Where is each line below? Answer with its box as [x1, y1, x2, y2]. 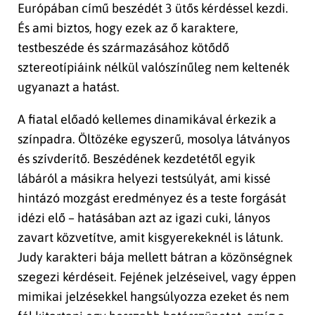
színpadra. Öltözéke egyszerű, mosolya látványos [18, 131, 290, 147]
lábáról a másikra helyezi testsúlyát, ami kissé [18, 171, 271, 186]
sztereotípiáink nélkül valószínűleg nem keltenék [18, 60, 290, 75]
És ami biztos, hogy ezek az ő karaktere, [18, 20, 238, 36]
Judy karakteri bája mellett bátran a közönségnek [18, 250, 292, 265]
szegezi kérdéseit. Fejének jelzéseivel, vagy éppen [18, 269, 296, 285]
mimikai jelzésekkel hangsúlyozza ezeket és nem [18, 289, 289, 304]
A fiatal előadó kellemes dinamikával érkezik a [18, 112, 276, 127]
